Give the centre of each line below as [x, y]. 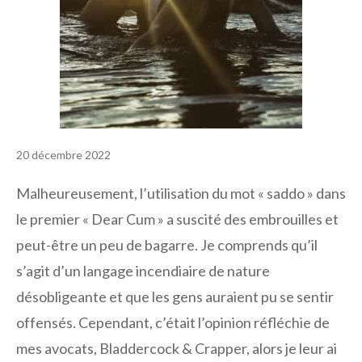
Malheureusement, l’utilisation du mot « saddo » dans [181, 194]
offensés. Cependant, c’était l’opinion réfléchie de [173, 323]
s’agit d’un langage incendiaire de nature [143, 271]
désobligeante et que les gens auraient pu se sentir [175, 297]
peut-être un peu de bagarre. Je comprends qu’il [167, 245]
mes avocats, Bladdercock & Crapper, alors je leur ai [177, 349]
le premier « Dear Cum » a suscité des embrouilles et [177, 219]
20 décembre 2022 [63, 154]
